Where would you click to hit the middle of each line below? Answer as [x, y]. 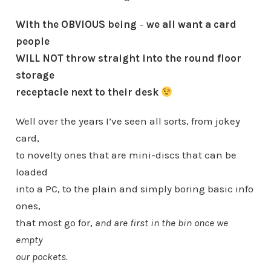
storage [35, 75]
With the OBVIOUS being [76, 24]
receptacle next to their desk [88, 92]
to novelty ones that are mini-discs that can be [126, 155]
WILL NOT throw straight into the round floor [128, 58]
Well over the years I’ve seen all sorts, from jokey [128, 121]
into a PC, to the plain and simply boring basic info [134, 189]
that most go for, [54, 223]
